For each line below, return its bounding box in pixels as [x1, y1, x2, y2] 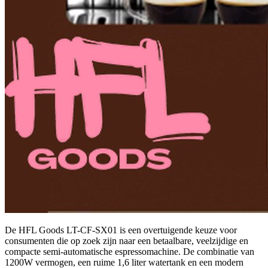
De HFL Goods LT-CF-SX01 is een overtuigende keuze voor [5, 224, 237, 235]
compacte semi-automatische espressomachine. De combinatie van [5, 246, 254, 257]
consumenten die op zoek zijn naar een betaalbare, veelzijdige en [5, 235, 248, 246]
